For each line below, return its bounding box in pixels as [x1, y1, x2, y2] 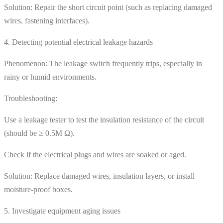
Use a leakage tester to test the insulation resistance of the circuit [4, 115, 204, 124]
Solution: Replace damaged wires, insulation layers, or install [4, 171, 195, 180]
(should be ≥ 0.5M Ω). [4, 128, 75, 137]
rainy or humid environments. [4, 72, 97, 81]
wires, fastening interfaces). [4, 16, 90, 25]
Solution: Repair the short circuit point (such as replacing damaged [4, 2, 212, 11]
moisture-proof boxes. [4, 185, 73, 194]
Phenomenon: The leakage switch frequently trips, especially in [4, 59, 202, 68]
